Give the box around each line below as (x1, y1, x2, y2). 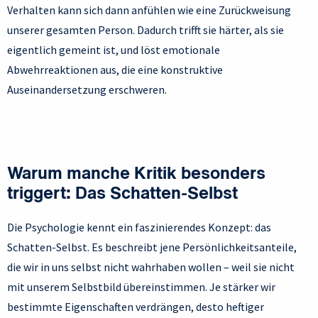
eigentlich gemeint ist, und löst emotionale (7, 43, 220, 57)
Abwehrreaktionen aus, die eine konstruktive (7, 62, 223, 77)
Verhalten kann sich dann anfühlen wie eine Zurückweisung (7, 3, 291, 18)
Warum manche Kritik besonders (7, 166, 265, 184)
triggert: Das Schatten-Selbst (7, 186, 238, 204)
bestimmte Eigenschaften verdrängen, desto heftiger (7, 300, 264, 314)
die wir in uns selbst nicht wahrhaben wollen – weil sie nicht (7, 260, 295, 275)
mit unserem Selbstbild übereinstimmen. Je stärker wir (7, 280, 275, 295)
